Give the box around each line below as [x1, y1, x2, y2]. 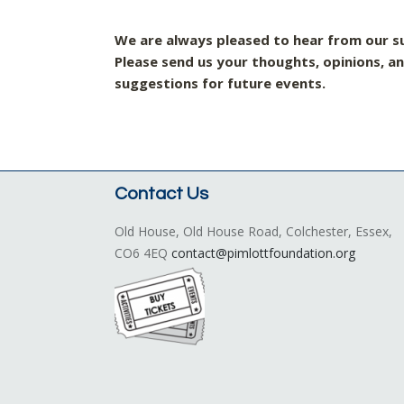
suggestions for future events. [115, 74, 326, 92]
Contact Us [115, 185, 208, 203]
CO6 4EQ [115, 244, 171, 262]
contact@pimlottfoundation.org [171, 244, 355, 262]
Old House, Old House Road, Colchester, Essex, [115, 223, 392, 240]
